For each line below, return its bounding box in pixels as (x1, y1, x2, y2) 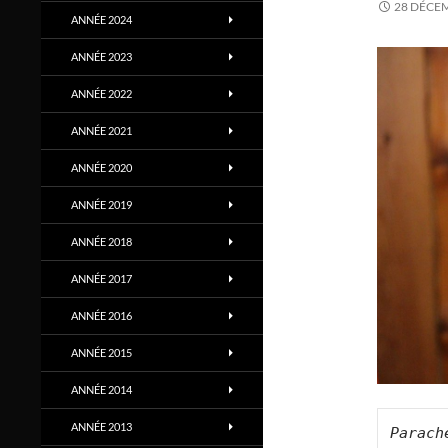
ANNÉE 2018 (71, 235, 132, 248)
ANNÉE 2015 (71, 346, 132, 359)
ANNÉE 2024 (71, 13, 132, 26)
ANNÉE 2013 (71, 420, 132, 433)
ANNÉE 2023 (71, 50, 132, 63)
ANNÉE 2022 (71, 87, 132, 100)
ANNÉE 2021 (71, 124, 132, 137)
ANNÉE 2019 (71, 198, 132, 211)
